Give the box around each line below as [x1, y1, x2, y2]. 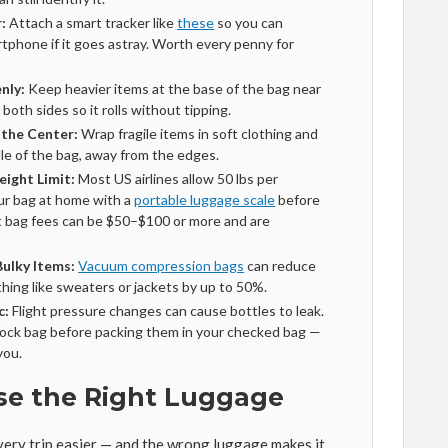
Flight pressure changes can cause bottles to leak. [9, 302, 325, 319]
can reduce [244, 257, 317, 274]
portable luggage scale [134, 191, 276, 208]
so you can [214, 14, 284, 31]
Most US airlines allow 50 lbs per [75, 170, 279, 187]
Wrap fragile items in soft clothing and [78, 125, 319, 142]
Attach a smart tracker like [6, 14, 178, 31]
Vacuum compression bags [78, 257, 245, 274]
